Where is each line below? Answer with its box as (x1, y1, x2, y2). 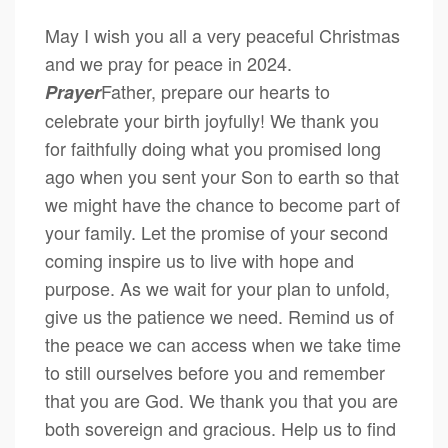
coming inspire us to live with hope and (45, 247, 354, 273)
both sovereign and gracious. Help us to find (45, 415, 396, 441)
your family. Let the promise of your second (45, 219, 388, 245)
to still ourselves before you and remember (45, 359, 385, 385)
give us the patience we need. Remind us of (45, 303, 394, 329)
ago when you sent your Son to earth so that (45, 163, 399, 189)
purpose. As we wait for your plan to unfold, (45, 275, 390, 301)
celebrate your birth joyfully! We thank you (45, 107, 379, 133)
